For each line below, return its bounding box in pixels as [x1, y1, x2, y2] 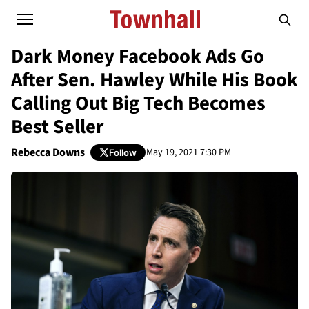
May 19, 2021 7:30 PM [146, 145, 231, 159]
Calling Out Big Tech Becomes [11, 90, 266, 117]
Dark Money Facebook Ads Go [11, 43, 264, 70]
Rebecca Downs [11, 145, 85, 160]
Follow [109, 146, 137, 158]
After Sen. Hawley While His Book [11, 66, 298, 94]
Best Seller [11, 113, 103, 141]
